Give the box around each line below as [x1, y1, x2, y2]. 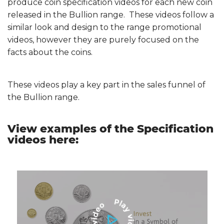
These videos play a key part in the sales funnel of [7, 79, 205, 89]
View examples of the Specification [7, 121, 213, 135]
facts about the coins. [7, 47, 92, 57]
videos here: [7, 132, 78, 146]
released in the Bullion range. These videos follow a [7, 9, 214, 19]
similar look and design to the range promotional [7, 22, 201, 32]
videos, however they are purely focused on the [7, 34, 199, 44]
